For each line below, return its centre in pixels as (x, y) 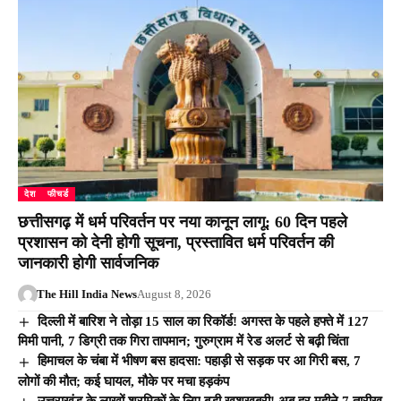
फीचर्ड (58, 193)
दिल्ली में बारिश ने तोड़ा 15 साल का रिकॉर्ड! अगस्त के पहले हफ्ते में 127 (204, 321)
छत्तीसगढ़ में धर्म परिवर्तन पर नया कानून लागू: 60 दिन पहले (183, 222)
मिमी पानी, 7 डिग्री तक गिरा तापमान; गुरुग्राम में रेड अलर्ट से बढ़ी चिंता (183, 341)
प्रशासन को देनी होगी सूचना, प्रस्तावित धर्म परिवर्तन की (176, 242)
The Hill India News (86, 294)
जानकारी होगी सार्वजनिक (88, 263)
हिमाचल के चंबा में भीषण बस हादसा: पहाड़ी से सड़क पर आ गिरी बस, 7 (200, 361)
